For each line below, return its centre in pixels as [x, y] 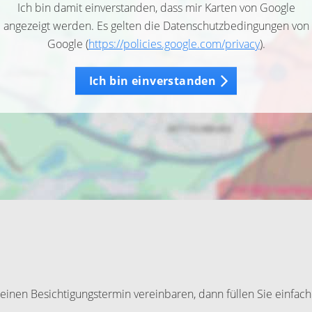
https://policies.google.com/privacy [174, 44]
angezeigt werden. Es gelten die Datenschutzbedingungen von [156, 26]
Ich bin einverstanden [153, 81]
